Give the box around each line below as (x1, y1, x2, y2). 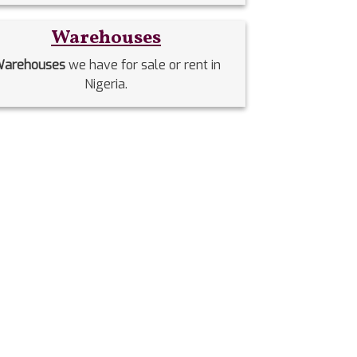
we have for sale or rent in (65, 56, 221, 73)
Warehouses (51, 24, 162, 52)
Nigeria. (84, 75, 128, 92)
